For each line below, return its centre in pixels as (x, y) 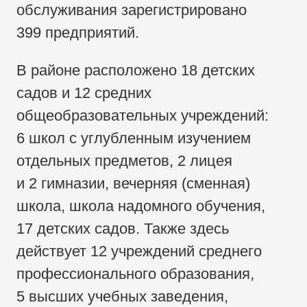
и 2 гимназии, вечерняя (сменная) (134, 184)
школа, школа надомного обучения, (141, 206)
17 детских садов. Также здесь (123, 229)
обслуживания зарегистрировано (132, 10)
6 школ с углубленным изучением (134, 138)
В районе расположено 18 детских (136, 71)
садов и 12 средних (84, 93)
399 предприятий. (78, 33)
